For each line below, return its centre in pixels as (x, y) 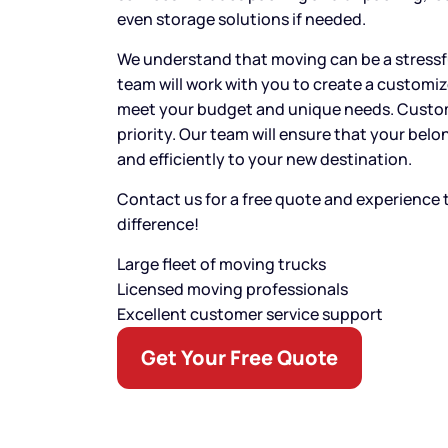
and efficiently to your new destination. (264, 159)
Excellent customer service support (250, 314)
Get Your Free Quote (239, 357)
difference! (158, 224)
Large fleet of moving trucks (221, 264)
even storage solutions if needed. (241, 19)
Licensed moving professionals (232, 289)
